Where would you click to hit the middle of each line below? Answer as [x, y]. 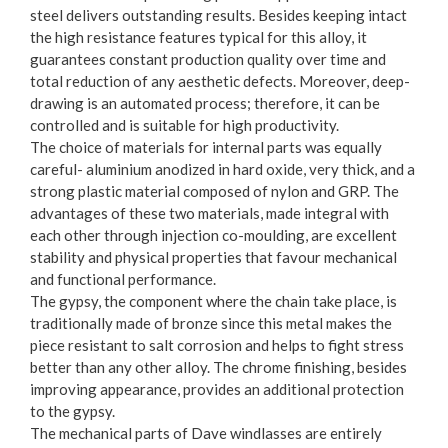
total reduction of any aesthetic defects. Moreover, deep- [220, 80]
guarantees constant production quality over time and [208, 58]
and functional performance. [123, 278]
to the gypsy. [72, 410]
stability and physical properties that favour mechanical [213, 256]
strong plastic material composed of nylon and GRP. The [214, 190]
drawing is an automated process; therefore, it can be [205, 102]
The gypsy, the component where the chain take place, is [213, 300]
